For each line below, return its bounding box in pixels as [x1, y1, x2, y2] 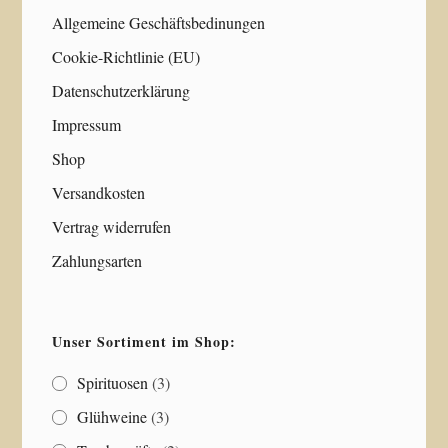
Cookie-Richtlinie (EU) [52, 45, 201, 67]
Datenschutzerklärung [52, 79, 191, 101]
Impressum [52, 113, 122, 135]
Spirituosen [77, 371, 149, 393]
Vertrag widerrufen [52, 215, 172, 237]
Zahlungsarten [52, 249, 143, 271]
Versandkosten [52, 181, 146, 203]
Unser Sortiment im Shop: [52, 330, 237, 352]
